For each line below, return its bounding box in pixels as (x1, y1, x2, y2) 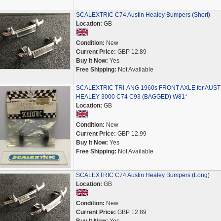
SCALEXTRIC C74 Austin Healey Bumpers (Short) (75, 11, 210, 18)
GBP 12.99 (115, 130, 147, 137)
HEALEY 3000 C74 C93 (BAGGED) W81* (75, 93, 187, 100)
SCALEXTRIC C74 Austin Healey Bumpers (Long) (75, 172, 210, 179)
